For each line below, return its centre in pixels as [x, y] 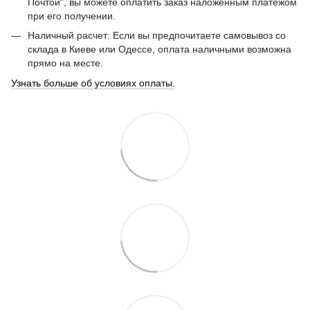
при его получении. [72, 16]
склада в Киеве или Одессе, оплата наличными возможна [159, 49]
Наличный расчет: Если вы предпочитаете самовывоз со [157, 36]
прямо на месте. [65, 63]
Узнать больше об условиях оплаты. [93, 83]
